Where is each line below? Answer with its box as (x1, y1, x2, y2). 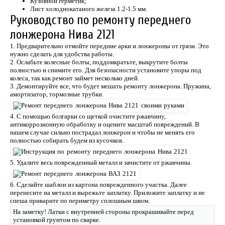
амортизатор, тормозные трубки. (10, 90, 103, 98)
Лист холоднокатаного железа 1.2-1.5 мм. (30, 5, 147, 13)
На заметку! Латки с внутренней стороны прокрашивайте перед (13, 207, 194, 215)
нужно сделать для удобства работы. (10, 50, 114, 58)
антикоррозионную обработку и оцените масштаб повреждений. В (10, 120, 199, 128)
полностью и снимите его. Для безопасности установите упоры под (10, 66, 201, 74)
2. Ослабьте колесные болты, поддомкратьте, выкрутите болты (10, 58, 188, 66)
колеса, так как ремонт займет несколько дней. (10, 74, 139, 82)
